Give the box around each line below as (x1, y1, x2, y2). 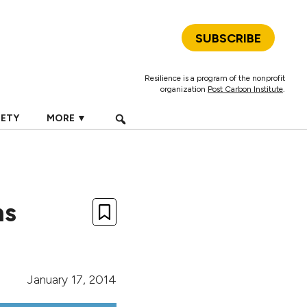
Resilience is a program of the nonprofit (145, 73, 285, 83)
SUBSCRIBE (195, 31, 261, 46)
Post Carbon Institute (208, 84, 283, 94)
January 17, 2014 (27, 272, 116, 287)
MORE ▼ (46, 112, 86, 124)
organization (160, 84, 208, 94)
